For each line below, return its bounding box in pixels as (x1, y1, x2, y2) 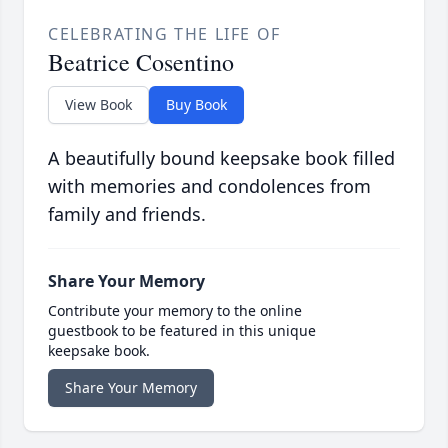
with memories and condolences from (48, 174, 371, 199)
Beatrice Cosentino (48, 46, 234, 79)
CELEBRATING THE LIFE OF (48, 23, 281, 46)
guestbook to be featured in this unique (48, 321, 316, 341)
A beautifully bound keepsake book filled (48, 146, 395, 171)
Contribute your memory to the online (48, 301, 302, 321)
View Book (65, 95, 132, 115)
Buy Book (166, 95, 227, 115)
